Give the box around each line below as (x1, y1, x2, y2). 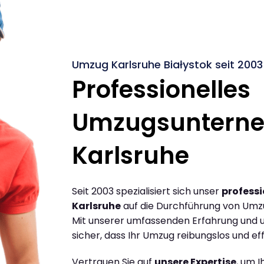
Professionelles (72, 72, 250, 106)
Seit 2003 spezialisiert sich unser (72, 184, 222, 198)
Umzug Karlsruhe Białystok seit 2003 (72, 57, 263, 72)
